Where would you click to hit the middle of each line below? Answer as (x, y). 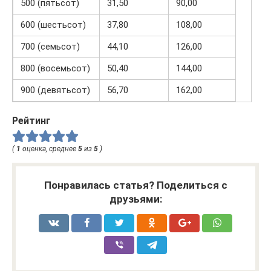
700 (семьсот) (50, 46)
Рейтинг (31, 120)
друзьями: (135, 199)
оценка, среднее (49, 149)
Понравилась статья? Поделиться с (135, 185)
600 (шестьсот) (53, 24)
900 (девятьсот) (55, 90)
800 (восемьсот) (55, 68)
